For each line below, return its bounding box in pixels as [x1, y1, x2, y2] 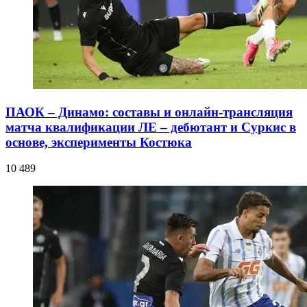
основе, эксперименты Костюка [5, 134, 192, 149]
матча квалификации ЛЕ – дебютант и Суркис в [5, 119, 296, 134]
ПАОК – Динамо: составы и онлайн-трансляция [5, 104, 293, 119]
